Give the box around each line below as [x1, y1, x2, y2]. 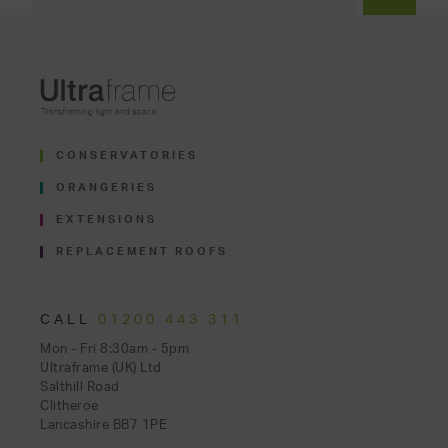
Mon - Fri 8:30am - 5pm [40, 343, 189, 356]
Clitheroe [40, 400, 99, 413]
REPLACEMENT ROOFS [56, 246, 228, 257]
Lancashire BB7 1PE [40, 419, 167, 432]
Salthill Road [40, 381, 120, 394]
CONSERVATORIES [56, 150, 198, 161]
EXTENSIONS [56, 214, 157, 225]
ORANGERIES [56, 182, 157, 193]
